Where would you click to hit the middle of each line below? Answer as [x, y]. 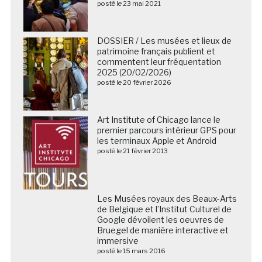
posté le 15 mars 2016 [131, 251]
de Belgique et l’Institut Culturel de [164, 209]
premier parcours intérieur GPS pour [166, 130]
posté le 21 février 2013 [132, 151]
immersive [118, 240]
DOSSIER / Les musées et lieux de [164, 40]
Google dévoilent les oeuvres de [160, 219]
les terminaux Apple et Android [156, 140]
